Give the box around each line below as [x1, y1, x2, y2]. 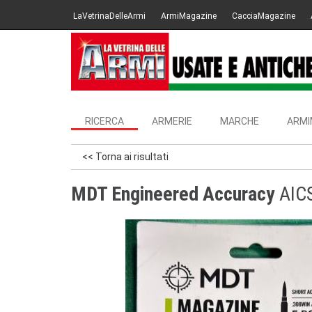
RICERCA [85, 116, 124, 127]
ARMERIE [152, 116, 192, 127]
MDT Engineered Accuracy [71, 182, 275, 205]
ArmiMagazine [161, 11, 217, 21]
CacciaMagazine [232, 11, 295, 21]
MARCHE [220, 116, 259, 127]
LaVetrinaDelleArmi [73, 11, 146, 21]
